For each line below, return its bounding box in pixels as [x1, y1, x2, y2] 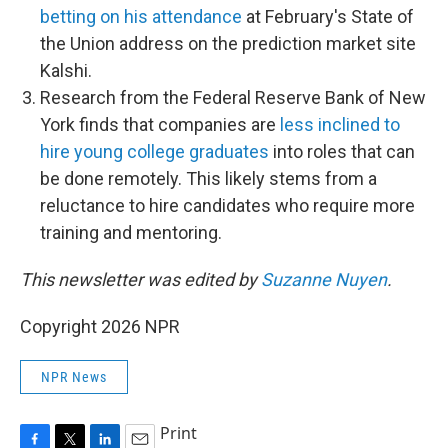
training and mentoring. [40, 222, 222, 243]
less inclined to [280, 114, 400, 135]
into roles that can [269, 141, 415, 162]
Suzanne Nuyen [261, 269, 387, 290]
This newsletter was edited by [20, 269, 261, 290]
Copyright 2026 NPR [20, 316, 180, 337]
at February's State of [242, 6, 414, 27]
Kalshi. [40, 60, 92, 81]
